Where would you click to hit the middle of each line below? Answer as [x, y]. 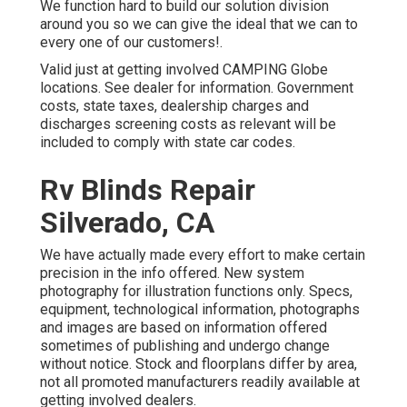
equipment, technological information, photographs [200, 310]
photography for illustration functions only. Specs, [196, 292]
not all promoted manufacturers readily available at [200, 382]
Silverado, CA [127, 223]
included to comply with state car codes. [168, 143]
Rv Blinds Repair [148, 190]
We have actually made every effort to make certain [203, 255]
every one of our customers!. [131, 43]
